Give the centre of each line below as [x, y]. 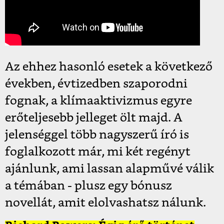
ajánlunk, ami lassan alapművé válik [109, 169]
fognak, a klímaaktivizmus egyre [98, 101]
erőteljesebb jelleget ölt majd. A [94, 118]
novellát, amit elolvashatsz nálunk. [105, 203]
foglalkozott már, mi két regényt [98, 152]
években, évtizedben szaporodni [96, 84]
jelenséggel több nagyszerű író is [97, 135]
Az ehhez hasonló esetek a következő [109, 67]
